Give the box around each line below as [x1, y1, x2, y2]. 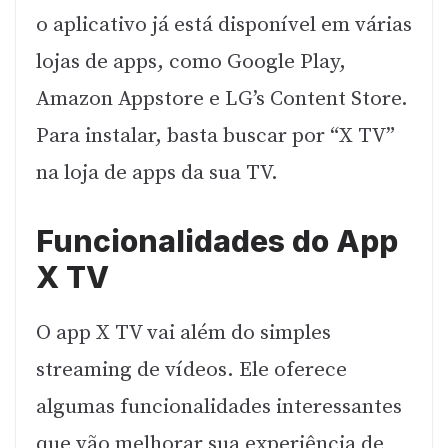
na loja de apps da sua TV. [36, 159, 278, 186]
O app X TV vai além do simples [36, 320, 331, 347]
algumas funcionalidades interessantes [36, 394, 402, 421]
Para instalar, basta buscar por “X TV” [36, 122, 395, 149]
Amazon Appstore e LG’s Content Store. [36, 85, 408, 112]
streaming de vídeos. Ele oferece [36, 357, 347, 384]
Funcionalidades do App [36, 223, 398, 260]
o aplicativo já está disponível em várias [36, 11, 412, 38]
